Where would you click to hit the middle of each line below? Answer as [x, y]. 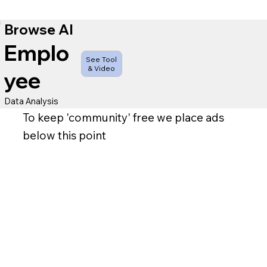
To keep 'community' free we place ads [123, 117]
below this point [64, 135]
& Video [102, 69]
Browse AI [38, 30]
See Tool [102, 60]
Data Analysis [31, 101]
